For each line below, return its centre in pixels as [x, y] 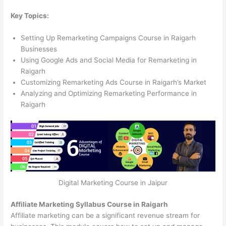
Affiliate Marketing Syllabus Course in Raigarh [90, 204]
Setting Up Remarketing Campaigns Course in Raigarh [108, 38]
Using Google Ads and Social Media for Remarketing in [109, 60]
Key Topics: [30, 16]
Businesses [39, 49]
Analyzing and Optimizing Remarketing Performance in [109, 94]
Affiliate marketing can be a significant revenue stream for [105, 215]
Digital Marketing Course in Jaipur [113, 183]
